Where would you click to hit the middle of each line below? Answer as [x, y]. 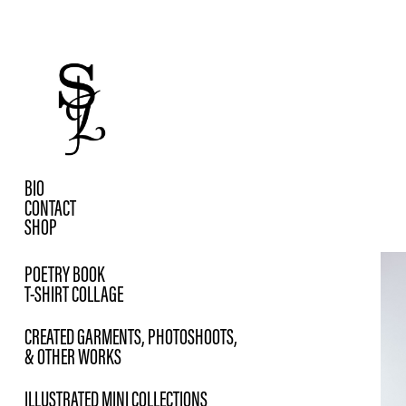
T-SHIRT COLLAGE [73, 294]
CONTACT [50, 208]
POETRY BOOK [64, 274]
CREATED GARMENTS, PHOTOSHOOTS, [130, 337]
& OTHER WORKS [72, 357]
